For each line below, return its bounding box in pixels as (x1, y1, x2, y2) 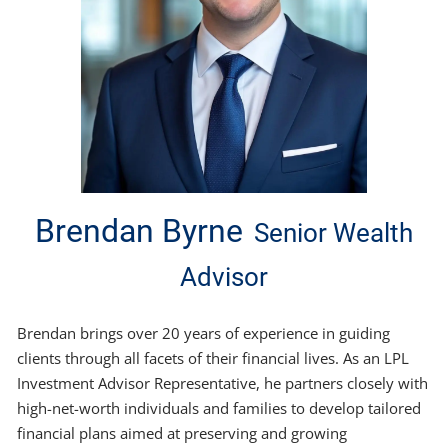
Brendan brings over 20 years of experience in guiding (17, 322, 391, 343)
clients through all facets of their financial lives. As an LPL (17, 347, 410, 368)
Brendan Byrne (34, 211, 251, 250)
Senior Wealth (254, 217, 414, 248)
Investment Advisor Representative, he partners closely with (17, 372, 429, 393)
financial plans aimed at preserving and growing (17, 422, 348, 443)
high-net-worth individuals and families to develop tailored (17, 397, 422, 418)
